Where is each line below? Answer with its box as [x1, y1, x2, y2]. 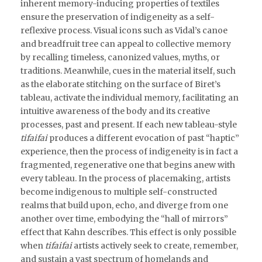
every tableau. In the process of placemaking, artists [20, 173, 230, 184]
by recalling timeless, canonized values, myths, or [20, 51, 220, 63]
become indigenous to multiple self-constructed [20, 186, 217, 197]
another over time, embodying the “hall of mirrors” [20, 213, 228, 224]
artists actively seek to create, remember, [74, 240, 238, 251]
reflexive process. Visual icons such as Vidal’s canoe [20, 25, 227, 36]
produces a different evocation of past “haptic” [47, 132, 239, 143]
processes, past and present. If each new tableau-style [20, 119, 237, 130]
